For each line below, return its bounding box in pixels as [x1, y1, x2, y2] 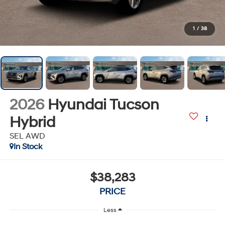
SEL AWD [9, 131, 45, 141]
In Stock [13, 141, 42, 152]
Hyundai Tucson [47, 95, 159, 114]
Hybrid [9, 113, 55, 132]
